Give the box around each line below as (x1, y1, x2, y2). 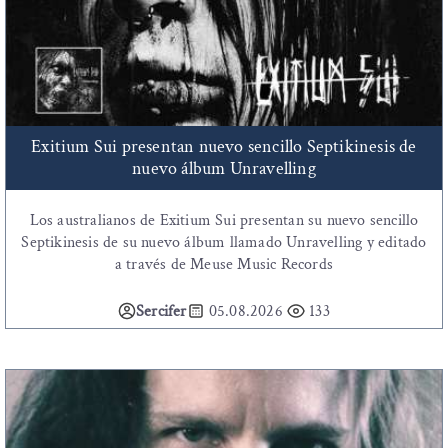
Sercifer (136, 301, 187, 323)
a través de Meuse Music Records (114, 254, 334, 276)
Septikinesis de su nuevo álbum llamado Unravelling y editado (21, 232, 427, 254)
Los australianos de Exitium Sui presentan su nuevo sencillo (29, 210, 419, 232)
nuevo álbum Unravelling (132, 157, 316, 181)
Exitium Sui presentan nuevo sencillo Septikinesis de (31, 135, 417, 159)
